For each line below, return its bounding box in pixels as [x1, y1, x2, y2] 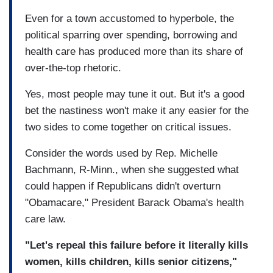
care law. [25, 213, 66, 225]
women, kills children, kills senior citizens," [25, 255, 237, 268]
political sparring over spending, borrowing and [25, 29, 237, 41]
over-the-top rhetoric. [25, 62, 121, 74]
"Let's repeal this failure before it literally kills [25, 239, 248, 251]
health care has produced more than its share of [25, 45, 243, 57]
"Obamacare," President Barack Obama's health [25, 196, 244, 208]
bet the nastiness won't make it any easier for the [25, 104, 249, 116]
